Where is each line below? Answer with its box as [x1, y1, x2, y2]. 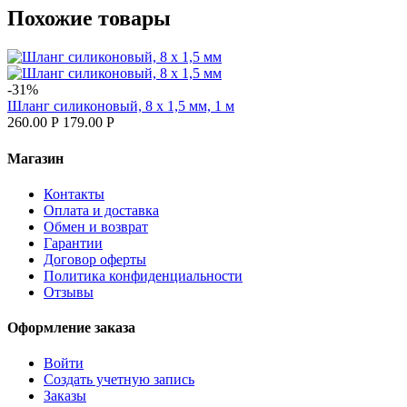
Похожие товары [7, 6, 171, 31]
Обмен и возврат [44, 218, 148, 234]
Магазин [7, 150, 64, 166]
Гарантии [44, 234, 103, 251]
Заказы [44, 388, 86, 404]
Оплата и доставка [44, 202, 159, 218]
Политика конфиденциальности [44, 267, 243, 283]
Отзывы [44, 283, 94, 300]
